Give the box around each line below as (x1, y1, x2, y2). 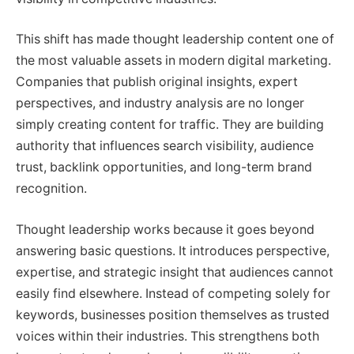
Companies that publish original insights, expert (16, 74, 298, 90)
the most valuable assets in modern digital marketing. (16, 53, 331, 69)
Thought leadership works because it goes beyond (16, 221, 314, 237)
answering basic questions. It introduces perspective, (16, 243, 330, 258)
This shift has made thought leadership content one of (16, 32, 334, 47)
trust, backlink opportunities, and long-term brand (16, 160, 312, 175)
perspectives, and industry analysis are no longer (16, 96, 304, 111)
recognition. (16, 181, 87, 197)
